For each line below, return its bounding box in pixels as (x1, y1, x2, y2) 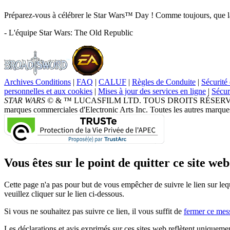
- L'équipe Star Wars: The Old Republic (4, 28, 133, 37)
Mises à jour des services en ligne (98, 87, 206, 96)
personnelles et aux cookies (4, 87, 92, 96)
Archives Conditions (4, 78, 71, 87)
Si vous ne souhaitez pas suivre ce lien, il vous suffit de (4, 207, 184, 216)
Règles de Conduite (132, 78, 196, 87)
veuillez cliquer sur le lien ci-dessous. (4, 189, 124, 199)
